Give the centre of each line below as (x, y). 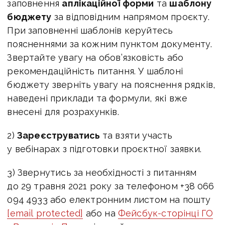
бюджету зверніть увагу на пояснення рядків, (111, 85)
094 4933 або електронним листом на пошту (109, 200)
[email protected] (45, 213)
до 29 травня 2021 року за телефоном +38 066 (112, 186)
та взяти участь (137, 136)
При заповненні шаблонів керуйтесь (90, 31)
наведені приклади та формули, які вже (97, 98)
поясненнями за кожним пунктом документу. (110, 44)
